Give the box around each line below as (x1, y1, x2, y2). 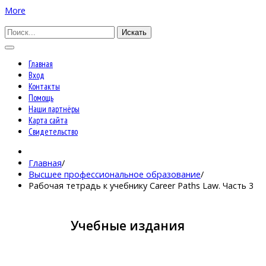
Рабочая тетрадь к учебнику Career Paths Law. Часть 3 (28, 179, 254, 191)
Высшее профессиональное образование (28, 168, 201, 180)
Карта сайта (28, 115, 68, 126)
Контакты (28, 81, 60, 93)
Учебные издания (71, 217, 185, 235)
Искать (122, 27, 147, 37)
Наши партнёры (28, 103, 80, 115)
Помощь (28, 92, 53, 104)
